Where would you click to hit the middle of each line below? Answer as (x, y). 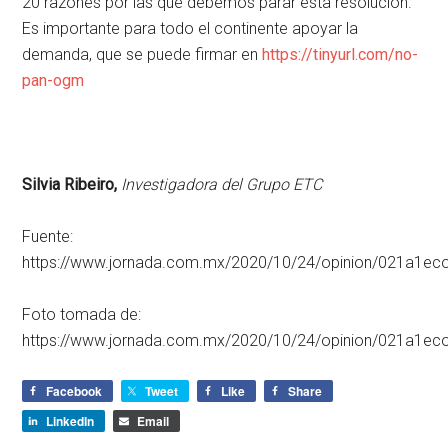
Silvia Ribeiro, (72, 185)
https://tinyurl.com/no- (340, 55)
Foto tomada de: (82, 315)
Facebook (74, 391)
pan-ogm (53, 81)
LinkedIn (70, 421)
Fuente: (48, 237)
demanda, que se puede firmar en (142, 55)
